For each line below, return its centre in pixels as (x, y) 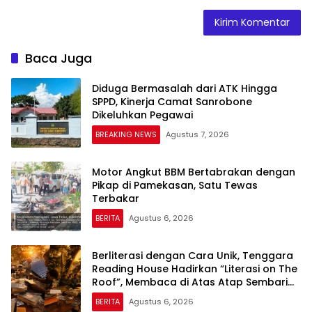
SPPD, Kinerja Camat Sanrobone (172, 101)
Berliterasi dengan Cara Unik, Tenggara (193, 255)
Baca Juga (58, 58)
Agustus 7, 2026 (197, 134)
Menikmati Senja (133, 295)
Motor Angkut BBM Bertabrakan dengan (194, 172)
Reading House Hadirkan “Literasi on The (195, 268)
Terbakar (116, 198)
